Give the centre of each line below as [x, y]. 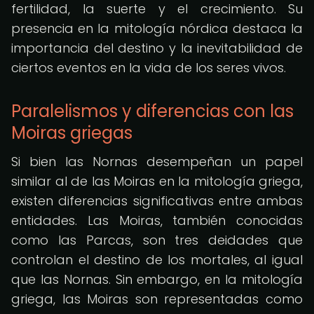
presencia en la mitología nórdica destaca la [157, 28]
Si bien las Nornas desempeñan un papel [157, 162]
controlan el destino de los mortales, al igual [157, 260]
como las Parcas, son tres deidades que [157, 240]
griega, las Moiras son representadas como [157, 299]
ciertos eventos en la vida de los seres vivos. [149, 68]
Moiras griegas [72, 133]
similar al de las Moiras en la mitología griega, [157, 181]
